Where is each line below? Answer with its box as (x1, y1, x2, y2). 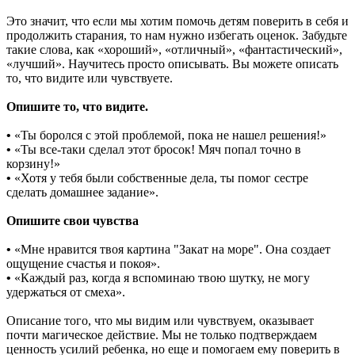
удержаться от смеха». (6, 285, 125, 300)
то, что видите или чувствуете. (6, 71, 173, 86)
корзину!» (6, 157, 60, 171)
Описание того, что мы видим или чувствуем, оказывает (6, 314, 314, 328)
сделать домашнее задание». (6, 185, 158, 200)
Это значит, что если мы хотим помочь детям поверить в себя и (6, 14, 349, 29)
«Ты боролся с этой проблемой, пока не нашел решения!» (11, 128, 326, 143)
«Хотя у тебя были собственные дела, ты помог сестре (11, 171, 308, 185)
